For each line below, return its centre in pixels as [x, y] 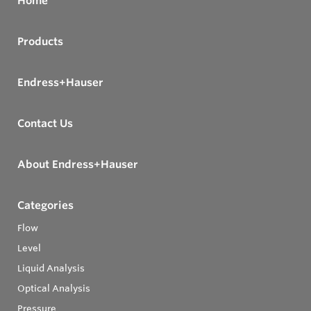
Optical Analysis [54, 288]
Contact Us [45, 124]
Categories [45, 205]
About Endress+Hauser [78, 165]
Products [40, 42]
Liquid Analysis [51, 268]
